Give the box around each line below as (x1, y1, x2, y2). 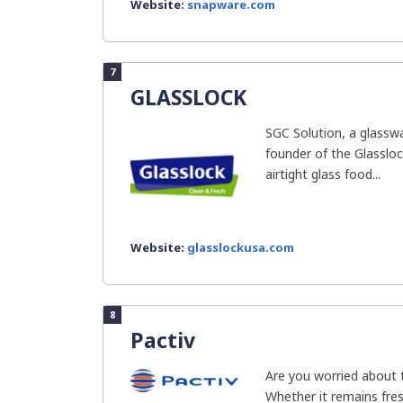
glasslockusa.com (187, 239, 294, 255)
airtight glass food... (265, 166, 381, 183)
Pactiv (130, 326, 195, 354)
